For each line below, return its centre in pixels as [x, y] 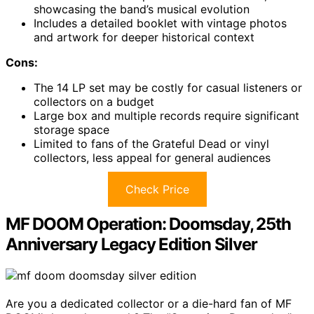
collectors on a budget [94, 102]
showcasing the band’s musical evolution [142, 9]
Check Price [157, 189]
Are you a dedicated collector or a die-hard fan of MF [149, 303]
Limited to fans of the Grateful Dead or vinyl [151, 144]
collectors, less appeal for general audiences [152, 158]
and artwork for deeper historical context [144, 37]
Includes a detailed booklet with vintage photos [160, 23]
